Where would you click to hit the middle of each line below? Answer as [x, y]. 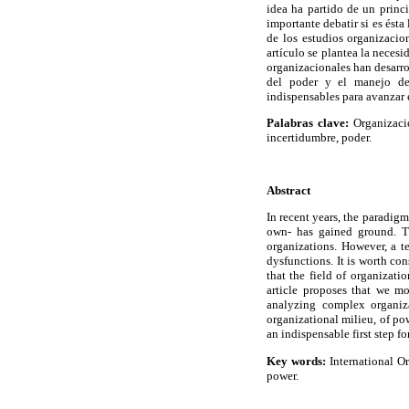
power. [283, 375]
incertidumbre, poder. [319, 137]
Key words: [297, 361]
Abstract [288, 191]
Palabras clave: [308, 122]
